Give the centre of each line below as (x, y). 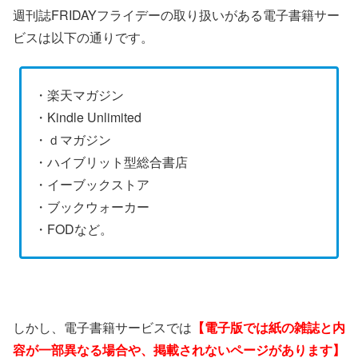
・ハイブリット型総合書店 (111, 162)
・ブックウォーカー (92, 207)
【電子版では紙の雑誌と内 (268, 328)
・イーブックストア (92, 185)
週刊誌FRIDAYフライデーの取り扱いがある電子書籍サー (176, 14)
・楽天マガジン (80, 95)
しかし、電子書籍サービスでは (102, 328)
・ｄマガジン (73, 140)
